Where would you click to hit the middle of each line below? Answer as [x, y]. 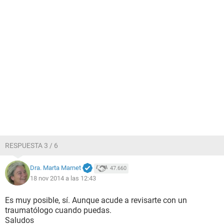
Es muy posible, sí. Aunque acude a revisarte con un [96, 200]
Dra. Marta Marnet [55, 168]
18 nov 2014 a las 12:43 [63, 178]
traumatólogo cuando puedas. [58, 210]
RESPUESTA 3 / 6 [31, 145]
